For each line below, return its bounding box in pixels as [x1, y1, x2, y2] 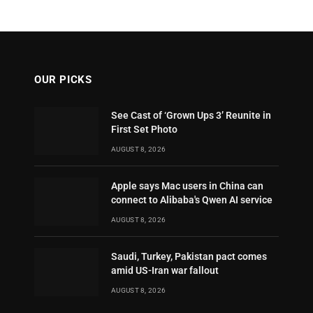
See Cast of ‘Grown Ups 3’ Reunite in [111, 110, 271, 121]
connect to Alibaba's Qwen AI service [111, 194, 272, 205]
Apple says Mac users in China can [111, 180, 263, 191]
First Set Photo [111, 124, 177, 135]
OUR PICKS [34, 73, 92, 86]
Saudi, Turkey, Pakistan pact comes [111, 251, 267, 262]
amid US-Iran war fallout [111, 265, 219, 276]
